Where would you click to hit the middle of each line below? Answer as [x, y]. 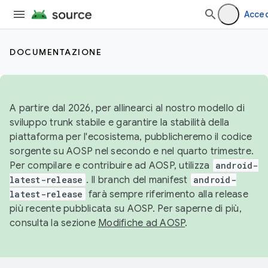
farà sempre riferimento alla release [167, 194]
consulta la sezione [54, 223]
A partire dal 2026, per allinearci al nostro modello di [127, 108]
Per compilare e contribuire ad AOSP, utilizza [111, 166]
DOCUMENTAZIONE [56, 52]
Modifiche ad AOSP [142, 223]
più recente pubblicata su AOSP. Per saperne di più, [126, 209]
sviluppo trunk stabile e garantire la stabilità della [120, 123]
